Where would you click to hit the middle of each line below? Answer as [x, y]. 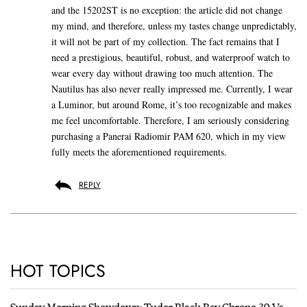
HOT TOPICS [58, 271]
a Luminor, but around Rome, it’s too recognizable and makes [171, 105]
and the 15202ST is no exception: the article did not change [167, 10]
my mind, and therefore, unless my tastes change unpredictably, [174, 26]
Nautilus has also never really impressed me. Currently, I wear [172, 89]
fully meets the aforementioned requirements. [139, 152]
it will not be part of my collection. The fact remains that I [165, 42]
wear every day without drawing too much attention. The [162, 73]
